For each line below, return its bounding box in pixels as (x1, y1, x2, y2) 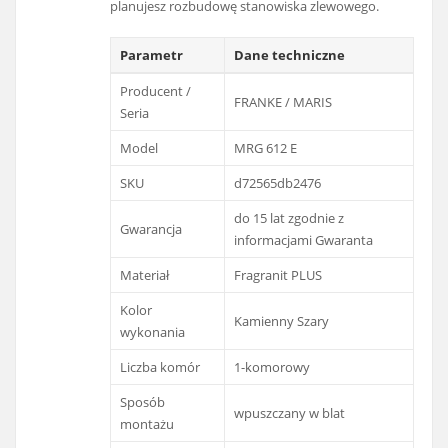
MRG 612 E (234, 139, 298, 158)
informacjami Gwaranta (234, 231, 374, 250)
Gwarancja (120, 220, 183, 239)
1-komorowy (234, 358, 311, 377)
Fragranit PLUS (234, 266, 323, 285)
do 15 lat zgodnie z (234, 209, 345, 228)
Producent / (120, 82, 192, 101)
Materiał (120, 266, 170, 285)
